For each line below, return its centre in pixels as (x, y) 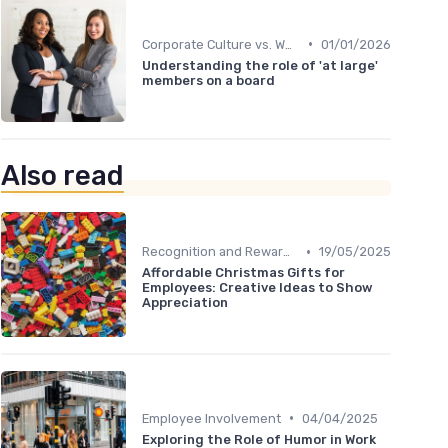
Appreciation (185, 303)
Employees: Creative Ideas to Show (257, 288)
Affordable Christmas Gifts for (243, 273)
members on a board (208, 80)
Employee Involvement (211, 418)
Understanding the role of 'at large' (260, 65)
